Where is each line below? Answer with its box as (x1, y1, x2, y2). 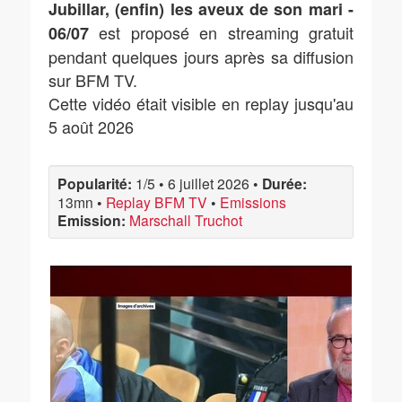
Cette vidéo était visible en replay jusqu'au (48, 92, 354, 115)
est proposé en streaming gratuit (89, 21, 354, 44)
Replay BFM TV (106, 192, 207, 212)
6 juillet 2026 (168, 173, 249, 193)
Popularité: (57, 173, 132, 194)
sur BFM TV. (48, 68, 137, 92)
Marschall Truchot (129, 210, 242, 230)
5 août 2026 (48, 115, 134, 138)
